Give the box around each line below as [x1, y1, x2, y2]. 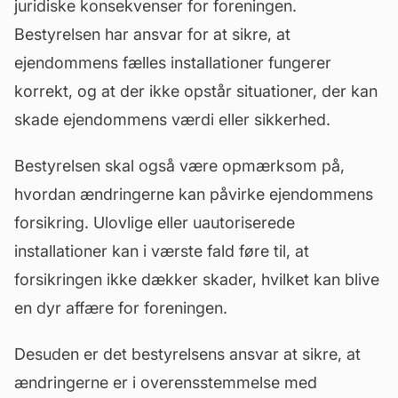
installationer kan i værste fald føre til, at [14, 242, 309, 260]
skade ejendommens [14, 110, 171, 129]
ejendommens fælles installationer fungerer [14, 53, 331, 72]
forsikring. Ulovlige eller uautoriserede [14, 213, 295, 232]
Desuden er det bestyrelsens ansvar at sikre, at [14, 345, 361, 363]
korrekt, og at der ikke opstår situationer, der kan [14, 82, 378, 100]
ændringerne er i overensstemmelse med [14, 373, 317, 392]
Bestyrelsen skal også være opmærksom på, [14, 156, 345, 175]
